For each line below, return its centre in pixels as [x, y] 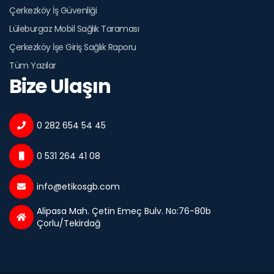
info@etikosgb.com [78, 186]
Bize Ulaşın [60, 86]
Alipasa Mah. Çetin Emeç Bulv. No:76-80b [124, 211]
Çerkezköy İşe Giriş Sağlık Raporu [73, 47]
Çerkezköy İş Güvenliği [53, 10]
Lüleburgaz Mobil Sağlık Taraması [74, 28]
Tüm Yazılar [33, 65]
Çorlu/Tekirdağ [68, 223]
